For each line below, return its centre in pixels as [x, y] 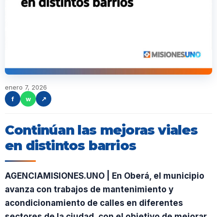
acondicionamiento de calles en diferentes [94, 203]
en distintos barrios [70, 146]
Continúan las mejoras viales [101, 130]
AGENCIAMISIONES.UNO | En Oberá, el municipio [105, 176]
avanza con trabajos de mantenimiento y [89, 189]
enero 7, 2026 [26, 87]
